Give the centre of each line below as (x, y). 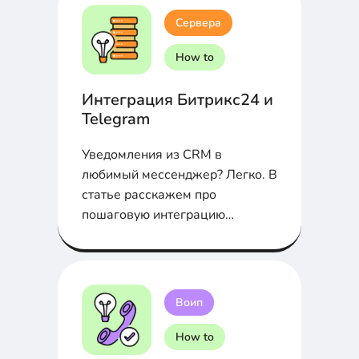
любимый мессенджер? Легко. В (179, 175)
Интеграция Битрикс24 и (177, 100)
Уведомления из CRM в (152, 155)
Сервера (198, 22)
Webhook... (115, 255)
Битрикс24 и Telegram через (168, 235)
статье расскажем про (149, 195)
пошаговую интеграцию (153, 215)
